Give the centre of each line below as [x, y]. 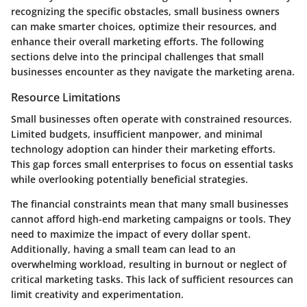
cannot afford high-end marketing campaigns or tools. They [151, 219]
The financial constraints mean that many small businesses [150, 204]
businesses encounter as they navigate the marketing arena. [153, 71]
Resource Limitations [66, 97]
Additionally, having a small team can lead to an [123, 249]
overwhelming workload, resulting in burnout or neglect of [149, 264]
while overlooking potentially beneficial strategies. [130, 179]
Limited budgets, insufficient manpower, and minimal [137, 134]
